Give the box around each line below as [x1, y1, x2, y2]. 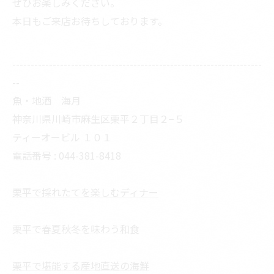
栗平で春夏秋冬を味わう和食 [12, 221, 139, 236]
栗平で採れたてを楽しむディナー [12, 184, 158, 199]
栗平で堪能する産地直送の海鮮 [12, 257, 149, 273]
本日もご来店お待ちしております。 [12, 13, 168, 28]
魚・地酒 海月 [12, 92, 81, 108]
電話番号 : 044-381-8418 [12, 147, 121, 163]
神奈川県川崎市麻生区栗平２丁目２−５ [12, 111, 184, 126]
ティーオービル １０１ [12, 129, 112, 144]
